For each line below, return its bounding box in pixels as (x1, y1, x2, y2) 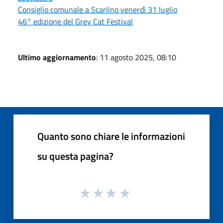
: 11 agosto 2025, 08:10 (96, 51, 176, 63)
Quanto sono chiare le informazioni (37, 128, 185, 144)
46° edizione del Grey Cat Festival (18, 15, 133, 27)
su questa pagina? (37, 148, 113, 164)
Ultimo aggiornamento (18, 51, 96, 63)
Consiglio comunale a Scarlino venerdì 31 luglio (18, 3, 177, 15)
